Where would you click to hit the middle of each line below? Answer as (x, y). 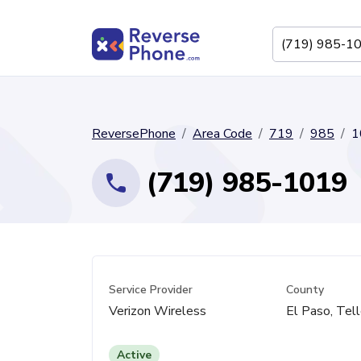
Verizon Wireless (158, 311)
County (305, 290)
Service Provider (151, 290)
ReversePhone (134, 134)
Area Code (222, 134)
